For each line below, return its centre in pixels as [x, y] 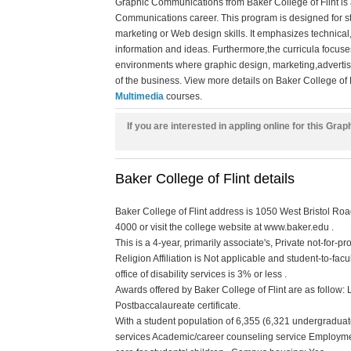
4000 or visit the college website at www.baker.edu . [224, 227]
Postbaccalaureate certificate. [178, 306]
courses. [183, 96]
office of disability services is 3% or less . [201, 274]
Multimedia [139, 96]
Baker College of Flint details [205, 179]
